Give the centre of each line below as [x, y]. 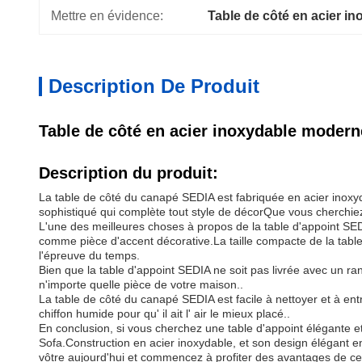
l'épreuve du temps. [89, 255]
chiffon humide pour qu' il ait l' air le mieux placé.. [164, 314]
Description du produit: [128, 173]
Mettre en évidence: [107, 16]
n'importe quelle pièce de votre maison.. [141, 284]
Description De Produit [154, 86]
